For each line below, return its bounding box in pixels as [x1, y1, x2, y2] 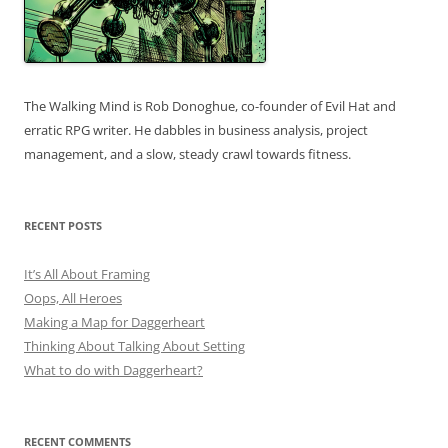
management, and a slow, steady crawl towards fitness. [24, 145, 351, 163]
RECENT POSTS [24, 218, 102, 233]
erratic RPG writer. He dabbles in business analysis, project [24, 121, 368, 139]
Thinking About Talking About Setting [24, 337, 245, 355]
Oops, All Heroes [24, 289, 122, 307]
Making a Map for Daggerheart [24, 313, 205, 331]
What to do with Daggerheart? [24, 361, 203, 379]
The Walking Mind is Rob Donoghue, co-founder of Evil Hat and [24, 97, 396, 115]
